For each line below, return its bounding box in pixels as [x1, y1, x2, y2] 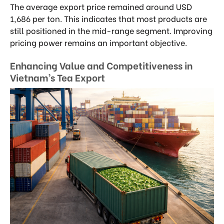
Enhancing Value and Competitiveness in [10, 57, 192, 72]
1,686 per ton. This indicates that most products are [10, 12, 207, 24]
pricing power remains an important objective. [10, 36, 187, 48]
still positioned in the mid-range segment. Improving [10, 24, 212, 36]
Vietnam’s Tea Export [10, 69, 105, 84]
